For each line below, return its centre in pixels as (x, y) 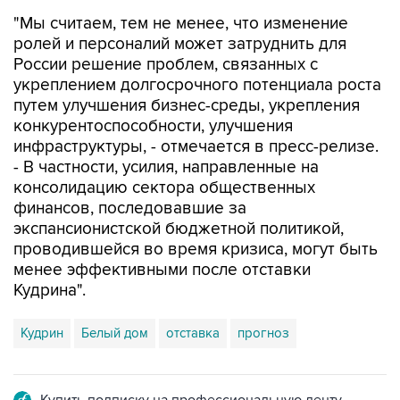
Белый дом (115, 296)
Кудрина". (50, 253)
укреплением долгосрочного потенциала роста (197, 48)
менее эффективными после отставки (162, 233)
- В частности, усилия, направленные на (166, 130)
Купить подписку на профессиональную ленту (191, 362)
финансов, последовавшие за (130, 171)
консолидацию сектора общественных (164, 150)
